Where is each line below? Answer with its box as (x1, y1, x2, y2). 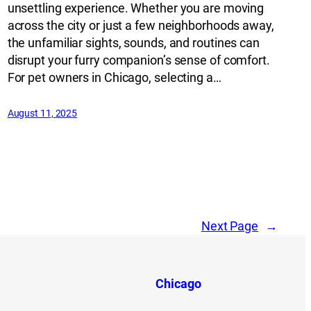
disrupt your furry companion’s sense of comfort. (7, 52, 270, 67)
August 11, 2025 (7, 107, 78, 119)
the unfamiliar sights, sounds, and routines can (7, 35, 260, 50)
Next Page (201, 218, 259, 233)
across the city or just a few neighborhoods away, (7, 17, 274, 33)
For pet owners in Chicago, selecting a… (7, 69, 221, 85)
